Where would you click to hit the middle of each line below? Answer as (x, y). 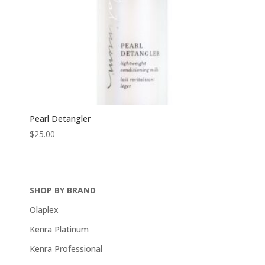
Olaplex (44, 210)
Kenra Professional (66, 249)
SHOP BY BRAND (62, 190)
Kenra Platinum (59, 230)
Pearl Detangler (60, 119)
